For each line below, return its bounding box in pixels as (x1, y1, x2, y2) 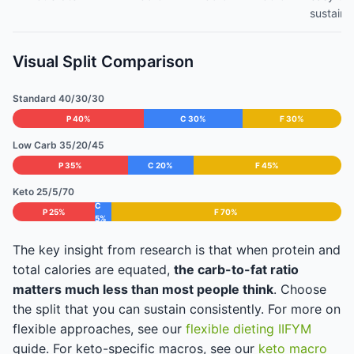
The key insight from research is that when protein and (13, 242, 341, 258)
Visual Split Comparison (13, 52, 194, 71)
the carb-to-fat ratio (174, 262, 299, 277)
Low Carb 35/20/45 (13, 139, 104, 151)
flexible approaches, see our (13, 321, 186, 337)
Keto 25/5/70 (13, 186, 74, 198)
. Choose (273, 281, 326, 297)
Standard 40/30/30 (13, 92, 104, 104)
